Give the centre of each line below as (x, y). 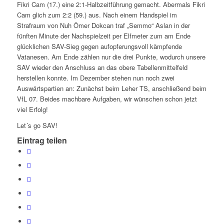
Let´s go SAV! (37, 125)
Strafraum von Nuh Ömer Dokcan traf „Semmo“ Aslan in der (103, 25)
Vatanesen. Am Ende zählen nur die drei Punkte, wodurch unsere (111, 57)
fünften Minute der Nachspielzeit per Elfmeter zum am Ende (103, 36)
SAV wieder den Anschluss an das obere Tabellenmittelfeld (102, 67)
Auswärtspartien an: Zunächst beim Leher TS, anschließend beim (111, 88)
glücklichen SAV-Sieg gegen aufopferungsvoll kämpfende (99, 46)
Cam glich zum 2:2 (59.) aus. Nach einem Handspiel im (97, 15)
